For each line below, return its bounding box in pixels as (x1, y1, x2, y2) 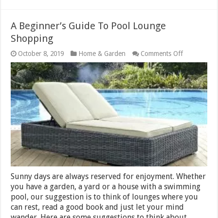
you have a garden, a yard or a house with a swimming (11, 182, 201, 192)
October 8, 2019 (18, 49, 64, 57)
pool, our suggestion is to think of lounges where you (11, 192, 199, 202)
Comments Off (141, 49, 183, 57)
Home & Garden (78, 49, 126, 57)
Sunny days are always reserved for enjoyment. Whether (11, 172, 206, 182)
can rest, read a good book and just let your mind (11, 202, 184, 212)
